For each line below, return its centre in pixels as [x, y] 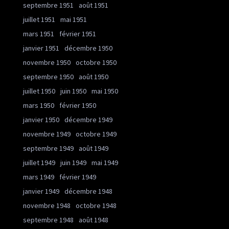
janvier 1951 [41, 48]
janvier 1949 [41, 191]
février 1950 [78, 105]
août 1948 [94, 220]
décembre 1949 [88, 120]
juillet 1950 [39, 91]
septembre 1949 [48, 148]
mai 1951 [74, 19]
